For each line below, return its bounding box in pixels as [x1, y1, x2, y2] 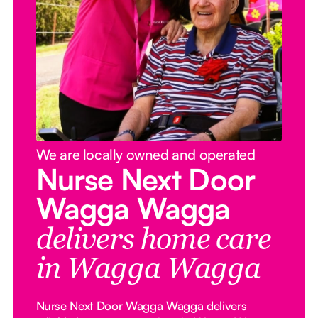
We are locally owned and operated [35, 146, 256, 164]
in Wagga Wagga [35, 256, 261, 285]
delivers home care [35, 227, 271, 256]
